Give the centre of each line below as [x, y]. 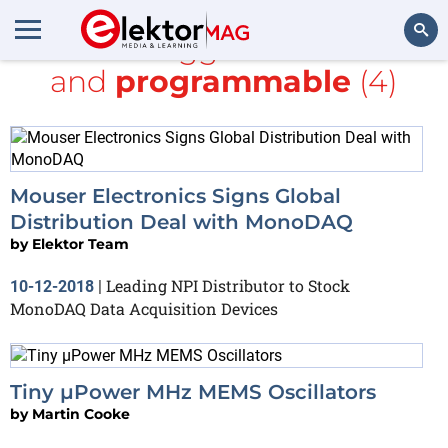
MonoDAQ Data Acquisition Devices [144, 308]
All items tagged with [175, 48]
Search [406, 84]
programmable [233, 81]
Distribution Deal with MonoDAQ [181, 222]
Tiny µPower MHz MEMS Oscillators [193, 391]
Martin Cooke [81, 413]
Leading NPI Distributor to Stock [228, 285]
